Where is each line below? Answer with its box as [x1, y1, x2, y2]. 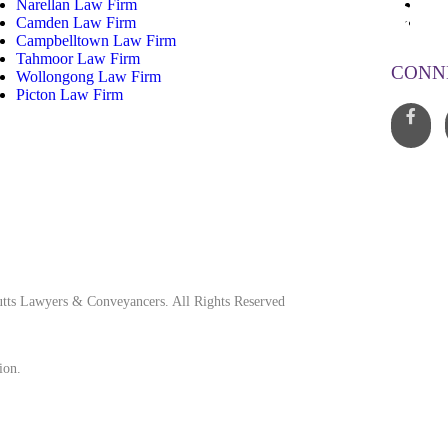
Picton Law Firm [15, 85, 123, 103]
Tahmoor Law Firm [15, 49, 140, 67]
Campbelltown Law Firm [15, 31, 176, 49]
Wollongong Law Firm [15, 67, 161, 85]
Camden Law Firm [15, 13, 136, 31]
